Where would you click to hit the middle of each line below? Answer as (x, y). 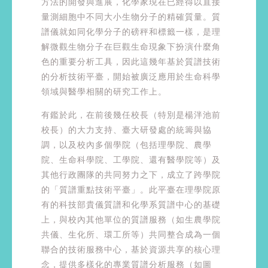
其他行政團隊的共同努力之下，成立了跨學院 (131, 174)
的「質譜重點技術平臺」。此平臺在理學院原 (131, 189)
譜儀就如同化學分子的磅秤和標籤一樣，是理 (131, 31)
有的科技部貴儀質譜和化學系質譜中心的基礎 (131, 204)
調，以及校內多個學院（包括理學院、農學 (127, 144)
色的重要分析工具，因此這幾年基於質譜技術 (131, 61)
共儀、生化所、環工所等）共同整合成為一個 (131, 234)
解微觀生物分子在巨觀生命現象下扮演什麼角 (131, 46)
